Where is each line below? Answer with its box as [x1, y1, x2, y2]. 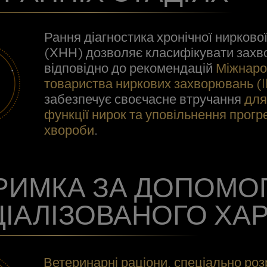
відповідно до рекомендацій [44, 59, 216, 77]
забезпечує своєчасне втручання [44, 90, 244, 108]
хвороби [44, 121, 94, 139]
